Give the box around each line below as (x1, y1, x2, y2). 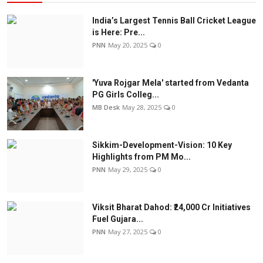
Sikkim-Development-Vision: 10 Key (92, 140, 232, 150)
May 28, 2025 (122, 103, 161, 112)
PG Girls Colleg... (92, 90, 159, 100)
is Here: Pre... (92, 28, 145, 38)
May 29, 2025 (108, 165, 147, 174)
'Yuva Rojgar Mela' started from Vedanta (92, 78, 249, 88)
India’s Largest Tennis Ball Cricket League (92, 16, 256, 26)
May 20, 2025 (108, 41, 147, 50)
